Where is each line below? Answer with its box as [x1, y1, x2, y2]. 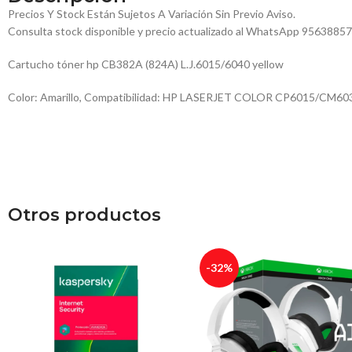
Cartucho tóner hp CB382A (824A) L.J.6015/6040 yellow [8, 57, 284, 71]
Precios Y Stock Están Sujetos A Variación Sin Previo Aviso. [8, 7, 295, 21]
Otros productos [8, 204, 161, 226]
